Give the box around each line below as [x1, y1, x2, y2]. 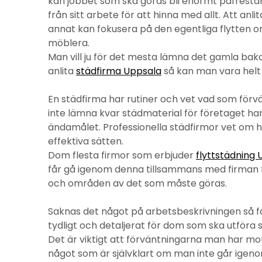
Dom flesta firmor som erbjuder [48, 149, 196, 162]
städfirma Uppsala [76, 64, 161, 78]
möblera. [48, 36, 89, 50]
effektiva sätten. [48, 135, 123, 148]
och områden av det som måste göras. [48, 177, 227, 190]
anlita [48, 64, 76, 78]
